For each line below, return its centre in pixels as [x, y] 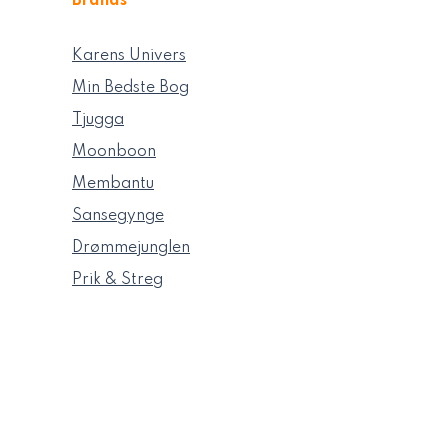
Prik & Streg [117, 279]
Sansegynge [118, 215]
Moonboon [114, 151]
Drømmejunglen [131, 247]
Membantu [113, 183]
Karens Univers [129, 55]
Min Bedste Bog [130, 87]
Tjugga [98, 119]
